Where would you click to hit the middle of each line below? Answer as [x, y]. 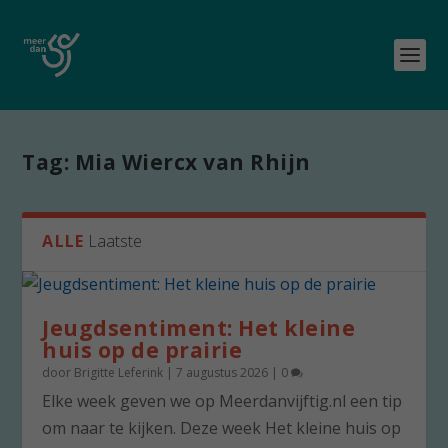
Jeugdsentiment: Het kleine [199, 328]
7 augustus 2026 [222, 372]
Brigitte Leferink [119, 372]
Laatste [115, 241]
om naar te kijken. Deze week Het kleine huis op [222, 428]
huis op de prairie [142, 350]
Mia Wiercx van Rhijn [192, 162]
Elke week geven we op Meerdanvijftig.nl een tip [222, 401]
